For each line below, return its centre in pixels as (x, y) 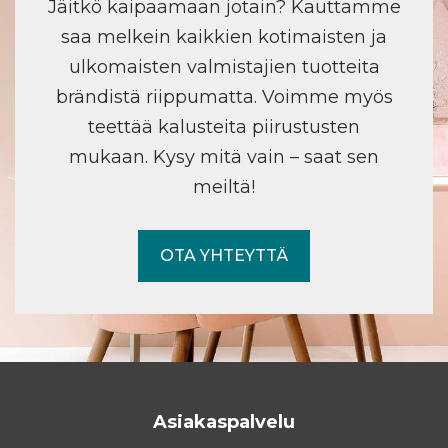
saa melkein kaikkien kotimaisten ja (224, 36)
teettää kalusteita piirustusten (224, 126)
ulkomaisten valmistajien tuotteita (224, 66)
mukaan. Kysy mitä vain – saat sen (224, 156)
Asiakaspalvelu (224, 421)
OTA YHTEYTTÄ (224, 255)
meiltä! (224, 186)
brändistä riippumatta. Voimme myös (224, 96)
